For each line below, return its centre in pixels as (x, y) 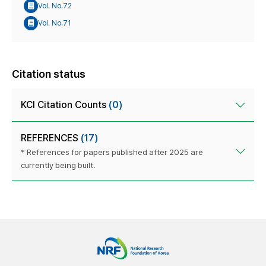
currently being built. (58, 165)
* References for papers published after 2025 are (112, 152)
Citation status (49, 74)
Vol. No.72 (55, 6)
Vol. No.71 (54, 23)
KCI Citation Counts (65, 105)
